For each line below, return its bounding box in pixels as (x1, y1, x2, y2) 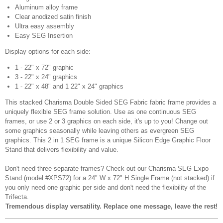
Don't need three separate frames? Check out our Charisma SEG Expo (5, 165, 209, 172)
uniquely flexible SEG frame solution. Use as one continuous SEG (5, 108, 196, 115)
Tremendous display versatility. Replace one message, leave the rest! (5, 203, 218, 210)
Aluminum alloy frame (15, 3, 78, 11)
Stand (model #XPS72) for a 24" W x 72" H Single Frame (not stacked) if (5, 174, 215, 182)
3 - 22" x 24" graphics (15, 73, 77, 81)
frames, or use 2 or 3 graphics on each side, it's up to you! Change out (5, 117, 208, 125)
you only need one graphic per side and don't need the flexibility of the (5, 184, 206, 191)
